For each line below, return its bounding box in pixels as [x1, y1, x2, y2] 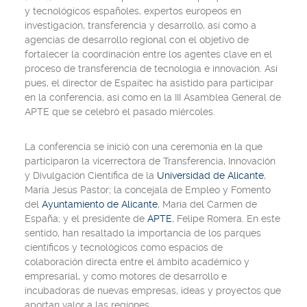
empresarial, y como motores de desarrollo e [25, 271, 227, 282]
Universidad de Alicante [157, 170, 264, 181]
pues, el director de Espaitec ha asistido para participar [25, 77, 273, 88]
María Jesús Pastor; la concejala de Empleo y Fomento [25, 184, 271, 195]
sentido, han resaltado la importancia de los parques [25, 228, 261, 238]
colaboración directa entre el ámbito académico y [25, 256, 249, 267]
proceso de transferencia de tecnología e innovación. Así [25, 63, 278, 74]
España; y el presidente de [25, 213, 147, 224]
